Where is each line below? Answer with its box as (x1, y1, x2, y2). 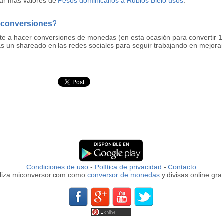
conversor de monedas (87, 170, 160, 179)
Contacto (167, 163, 196, 171)
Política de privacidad (94, 163, 162, 171)
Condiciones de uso (26, 163, 88, 171)
